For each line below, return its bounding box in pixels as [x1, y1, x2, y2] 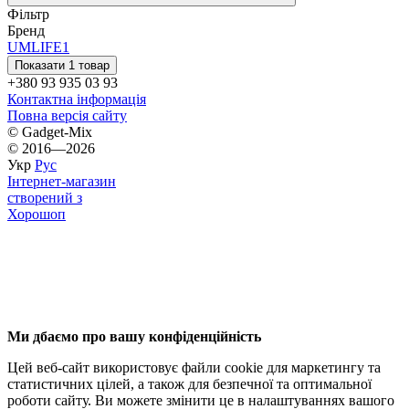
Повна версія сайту [7, 107, 127, 123]
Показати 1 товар [15, 58, 110, 72]
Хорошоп [7, 205, 66, 222]
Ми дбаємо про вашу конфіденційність [7, 328, 261, 344]
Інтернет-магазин [7, 173, 116, 189]
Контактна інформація [7, 90, 146, 107]
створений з [7, 189, 82, 205]
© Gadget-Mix [7, 123, 92, 140]
